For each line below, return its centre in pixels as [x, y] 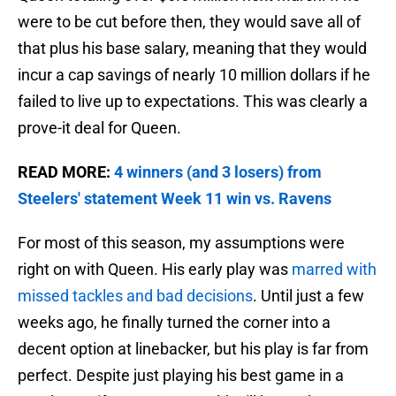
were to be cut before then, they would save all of [189, 22]
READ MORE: [66, 172]
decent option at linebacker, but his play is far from [193, 349]
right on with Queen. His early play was [155, 270]
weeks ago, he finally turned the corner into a [174, 323]
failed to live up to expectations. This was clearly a [193, 102]
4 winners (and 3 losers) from [218, 172]
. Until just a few [308, 296]
